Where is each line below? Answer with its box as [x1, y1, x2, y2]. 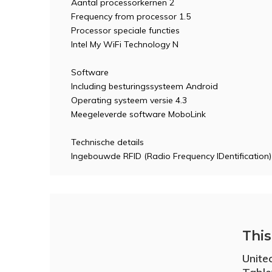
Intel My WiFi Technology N [71, 39, 178, 50]
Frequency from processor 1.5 [71, 11, 191, 22]
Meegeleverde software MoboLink [71, 109, 206, 120]
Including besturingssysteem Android [71, 81, 218, 92]
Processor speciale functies [71, 25, 180, 36]
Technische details [71, 137, 144, 148]
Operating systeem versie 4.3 [71, 95, 187, 106]
